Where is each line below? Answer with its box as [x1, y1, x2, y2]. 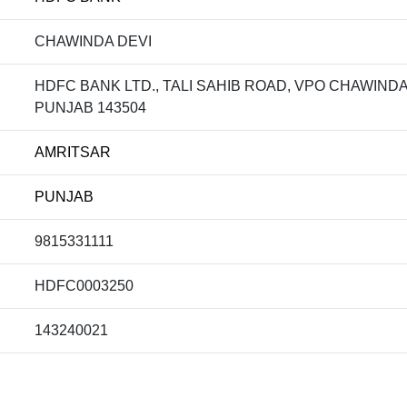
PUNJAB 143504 [35, 100, 146, 116]
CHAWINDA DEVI [35, 34, 152, 50]
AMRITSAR [35, 144, 111, 161]
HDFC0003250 [35, 278, 134, 294]
